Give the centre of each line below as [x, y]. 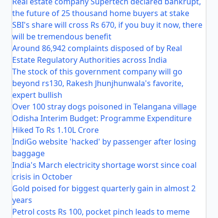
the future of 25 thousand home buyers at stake [101, 13]
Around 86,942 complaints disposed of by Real [97, 48]
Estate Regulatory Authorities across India [90, 60]
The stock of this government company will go [97, 72]
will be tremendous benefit [62, 36]
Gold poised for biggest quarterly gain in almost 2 [104, 188]
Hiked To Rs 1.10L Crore [55, 130]
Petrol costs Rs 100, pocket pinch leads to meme [101, 212]
